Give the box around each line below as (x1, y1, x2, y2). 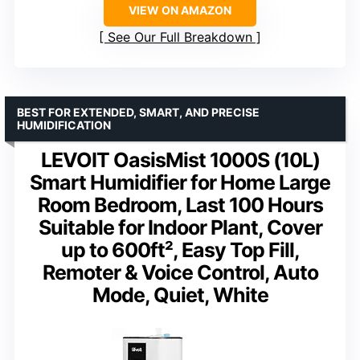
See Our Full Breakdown (108, 28, 252, 45)
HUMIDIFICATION (17, 117, 111, 132)
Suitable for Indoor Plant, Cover (38, 215, 322, 239)
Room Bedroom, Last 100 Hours (37, 192, 323, 217)
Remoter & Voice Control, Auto (42, 260, 318, 284)
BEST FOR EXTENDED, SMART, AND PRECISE (17, 104, 260, 119)
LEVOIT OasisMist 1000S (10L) (40, 147, 320, 172)
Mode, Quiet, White (92, 282, 268, 307)
